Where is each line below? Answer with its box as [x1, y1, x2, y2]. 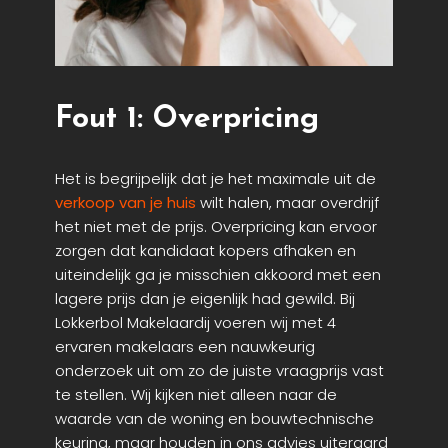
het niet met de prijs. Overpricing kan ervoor [55, 216, 377, 238]
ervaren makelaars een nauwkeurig [55, 336, 315, 358]
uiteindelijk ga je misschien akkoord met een [55, 264, 381, 286]
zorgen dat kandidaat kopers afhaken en [55, 240, 356, 262]
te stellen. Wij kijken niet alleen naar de [55, 384, 337, 406]
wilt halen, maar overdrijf [196, 192, 379, 214]
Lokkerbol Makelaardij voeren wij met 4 [55, 312, 336, 334]
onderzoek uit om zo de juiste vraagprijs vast [55, 360, 384, 382]
